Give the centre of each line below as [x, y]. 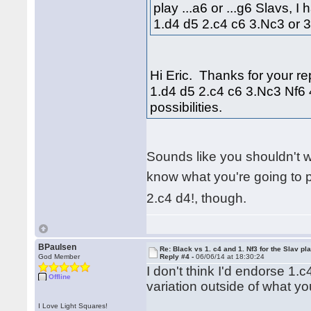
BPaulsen [58, 247]
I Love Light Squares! [73, 306]
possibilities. [186, 107]
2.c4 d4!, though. [197, 198]
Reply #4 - [178, 257]
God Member [59, 257]
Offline [60, 277]
